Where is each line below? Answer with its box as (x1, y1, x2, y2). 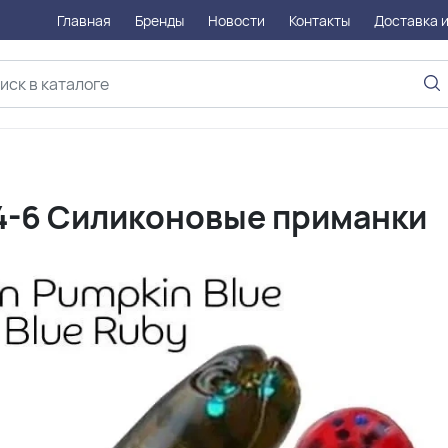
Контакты (289, 10, 351, 30)
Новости (208, 10, 266, 30)
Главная (57, 10, 112, 30)
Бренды (135, 10, 185, 30)
